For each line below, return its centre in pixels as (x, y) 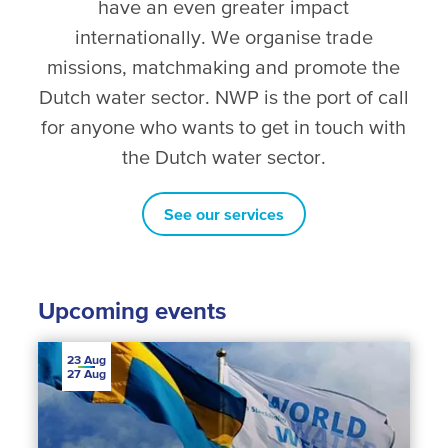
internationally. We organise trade (223, 36)
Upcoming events (131, 311)
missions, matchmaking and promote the (224, 66)
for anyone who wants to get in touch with (224, 126)
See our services (223, 213)
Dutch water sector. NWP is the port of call (223, 96)
